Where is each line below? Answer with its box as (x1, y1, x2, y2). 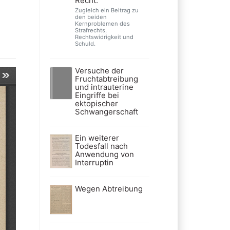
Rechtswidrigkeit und (74, 33, 133, 41)
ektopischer (74, 99, 118, 109)
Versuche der (74, 66, 124, 76)
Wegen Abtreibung (74, 184, 143, 194)
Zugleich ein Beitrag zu (74, 7, 139, 14)
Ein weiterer (74, 133, 119, 143)
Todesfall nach (74, 141, 128, 151)
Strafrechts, (74, 27, 107, 34)
